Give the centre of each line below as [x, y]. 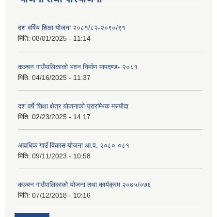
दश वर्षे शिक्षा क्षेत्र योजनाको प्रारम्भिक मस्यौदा [73, 106]
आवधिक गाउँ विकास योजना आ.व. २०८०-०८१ [74, 145]
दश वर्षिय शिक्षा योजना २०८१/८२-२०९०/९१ [72, 27]
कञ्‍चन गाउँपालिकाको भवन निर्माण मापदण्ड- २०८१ [78, 67]
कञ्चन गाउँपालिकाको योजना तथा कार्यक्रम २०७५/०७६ [85, 184]
